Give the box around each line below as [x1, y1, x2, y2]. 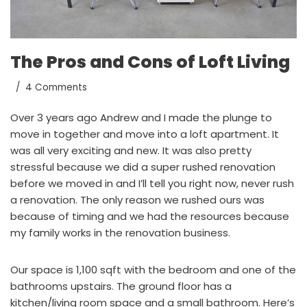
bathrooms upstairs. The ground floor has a [10, 279, 232, 294]
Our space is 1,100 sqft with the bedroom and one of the [10, 262, 296, 278]
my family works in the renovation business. [10, 225, 230, 241]
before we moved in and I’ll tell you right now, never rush [10, 176, 294, 191]
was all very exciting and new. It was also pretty [10, 143, 251, 158]
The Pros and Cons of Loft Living [10, 50, 290, 75]
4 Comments [25, 81, 87, 95]
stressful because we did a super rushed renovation [10, 160, 275, 175]
